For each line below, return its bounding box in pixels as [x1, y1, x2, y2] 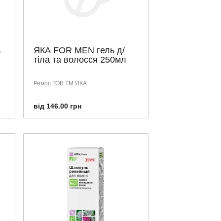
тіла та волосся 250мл [34, 55, 126, 65]
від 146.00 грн [34, 102, 81, 110]
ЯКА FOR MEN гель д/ [34, 45, 125, 55]
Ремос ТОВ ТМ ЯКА [34, 80, 87, 87]
